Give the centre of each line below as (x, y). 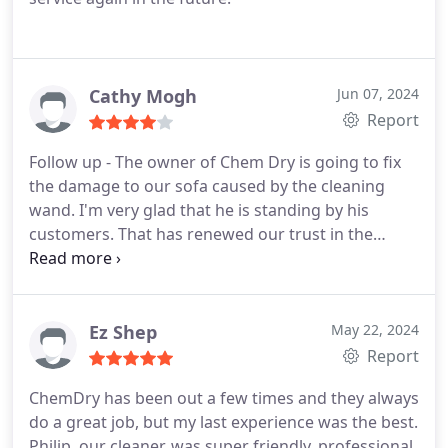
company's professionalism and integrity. (185, 258)
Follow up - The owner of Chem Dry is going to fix (215, 162)
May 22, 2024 (375, 329)
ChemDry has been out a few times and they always (224, 398)
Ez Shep (123, 332)
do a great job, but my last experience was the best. (223, 422)
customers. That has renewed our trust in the (201, 234)
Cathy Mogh (143, 96)
